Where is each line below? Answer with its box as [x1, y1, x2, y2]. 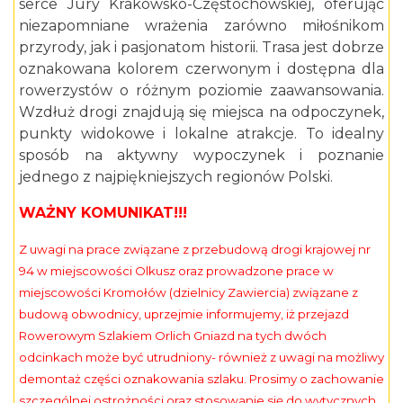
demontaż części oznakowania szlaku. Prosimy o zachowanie [19, 372, 384, 387]
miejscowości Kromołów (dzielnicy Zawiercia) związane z [19, 285, 358, 300]
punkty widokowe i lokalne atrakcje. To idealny [19, 125, 384, 143]
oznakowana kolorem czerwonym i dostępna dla [19, 60, 384, 78]
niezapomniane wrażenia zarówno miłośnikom [19, 17, 384, 35]
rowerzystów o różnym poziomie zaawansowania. [19, 82, 384, 100]
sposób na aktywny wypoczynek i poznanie [19, 147, 384, 165]
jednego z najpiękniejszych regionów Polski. [19, 168, 333, 186]
